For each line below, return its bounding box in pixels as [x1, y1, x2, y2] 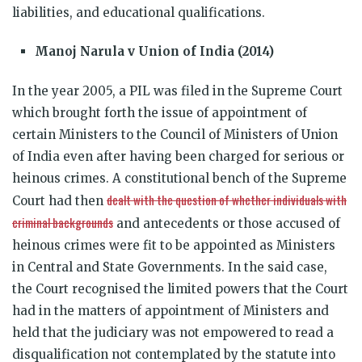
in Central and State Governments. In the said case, [12, 259, 327, 275]
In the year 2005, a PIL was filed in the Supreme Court [12, 82, 343, 99]
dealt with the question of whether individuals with [107, 190, 347, 208]
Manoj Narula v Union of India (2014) [35, 43, 274, 59]
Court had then [12, 192, 107, 208]
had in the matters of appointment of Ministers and [12, 302, 329, 318]
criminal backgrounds [12, 213, 113, 231]
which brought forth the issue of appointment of [12, 104, 307, 120]
